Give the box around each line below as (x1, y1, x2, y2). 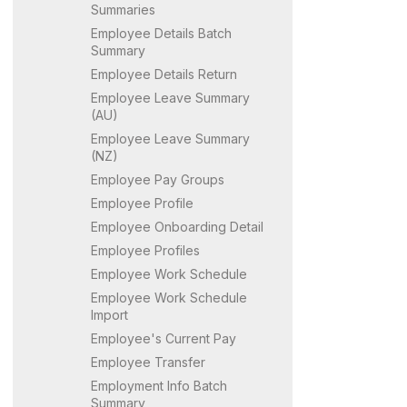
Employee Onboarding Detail (91, 218, 263, 234)
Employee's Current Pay (91, 330, 236, 346)
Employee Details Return (91, 65, 237, 82)
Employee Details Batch (91, 25, 232, 41)
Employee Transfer (91, 353, 205, 370)
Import (91, 306, 128, 323)
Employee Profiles (91, 242, 200, 258)
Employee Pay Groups (91, 171, 224, 187)
